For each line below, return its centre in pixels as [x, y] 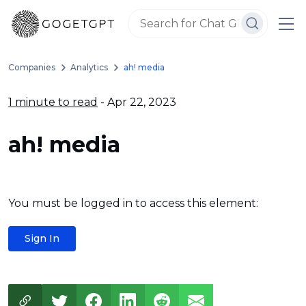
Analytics [89, 67]
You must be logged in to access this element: [133, 203]
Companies [32, 67]
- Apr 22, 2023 [137, 102]
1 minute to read [53, 102]
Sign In [42, 238]
